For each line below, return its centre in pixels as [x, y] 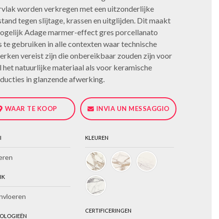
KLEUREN [97, 138]
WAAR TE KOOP [31, 109]
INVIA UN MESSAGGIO [133, 109]
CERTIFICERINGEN [109, 211]
